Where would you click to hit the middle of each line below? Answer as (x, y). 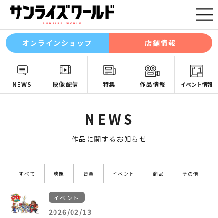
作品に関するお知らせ (109, 138)
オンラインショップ (57, 43)
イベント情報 (196, 84)
